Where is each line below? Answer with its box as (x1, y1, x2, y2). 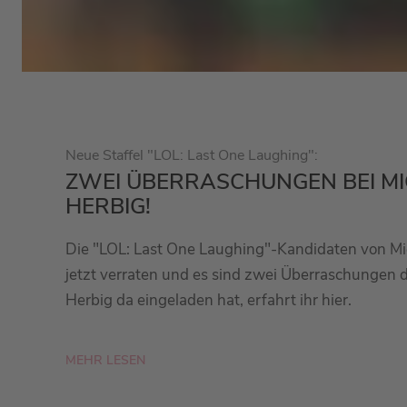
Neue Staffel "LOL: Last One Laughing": (65, 145, 318, 166)
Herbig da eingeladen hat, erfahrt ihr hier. (65, 290, 352, 312)
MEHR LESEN (65, 351, 145, 369)
